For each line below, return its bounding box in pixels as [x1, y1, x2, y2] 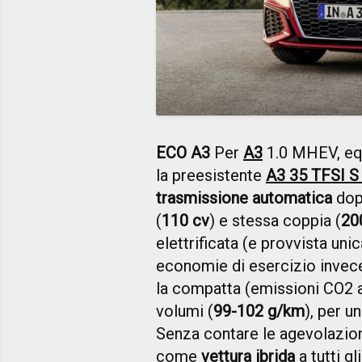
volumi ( [156, 301, 213, 321]
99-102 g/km [213, 301, 305, 321]
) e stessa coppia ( [209, 210, 341, 230]
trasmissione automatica [156, 187, 332, 208]
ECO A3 [156, 142, 210, 162]
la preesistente [156, 165, 266, 185]
